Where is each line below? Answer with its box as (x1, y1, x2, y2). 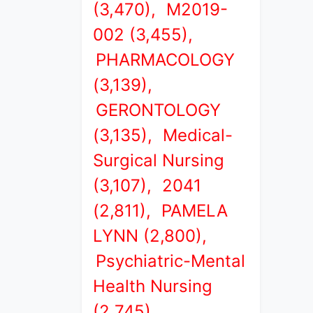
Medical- (163, 125, 233, 145)
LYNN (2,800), (93, 226, 207, 246)
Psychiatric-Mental (96, 251, 245, 271)
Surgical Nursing (93, 150, 224, 170)
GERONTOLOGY (96, 100, 221, 120)
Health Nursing (93, 276, 212, 296)
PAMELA (161, 201, 228, 221)
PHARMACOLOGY (96, 50, 235, 70)
